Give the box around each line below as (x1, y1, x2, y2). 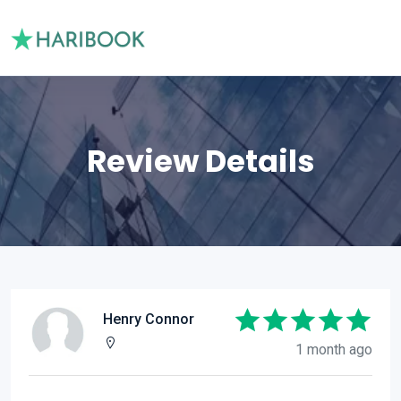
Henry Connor (103, 311, 194, 328)
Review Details (86, 140, 315, 183)
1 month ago (295, 341, 372, 358)
